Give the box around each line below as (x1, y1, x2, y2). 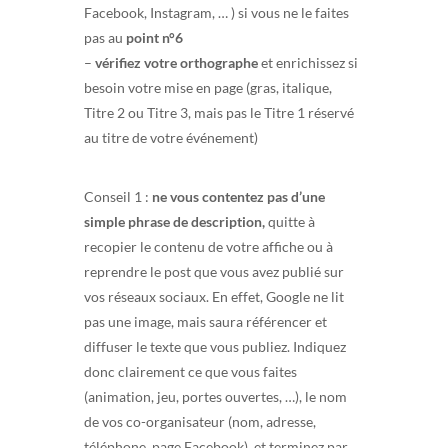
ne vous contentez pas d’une (152, 187, 325, 205)
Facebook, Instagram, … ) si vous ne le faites (84, 3, 349, 21)
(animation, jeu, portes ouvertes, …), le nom (84, 387, 347, 405)
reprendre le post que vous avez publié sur (84, 262, 344, 280)
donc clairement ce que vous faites (84, 362, 297, 380)
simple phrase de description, (84, 212, 265, 230)
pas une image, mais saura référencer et (84, 312, 327, 330)
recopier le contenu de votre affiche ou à (84, 237, 333, 255)
